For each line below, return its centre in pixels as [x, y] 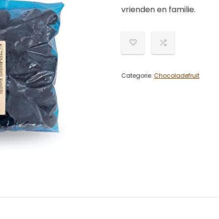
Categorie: [138, 76]
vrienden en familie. [158, 10]
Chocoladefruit [177, 76]
